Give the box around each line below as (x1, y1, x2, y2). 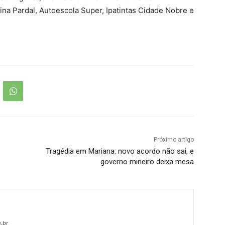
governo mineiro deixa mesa (100, 157, 194, 167)
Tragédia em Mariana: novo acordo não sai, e (45, 147, 194, 156)
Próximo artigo (153, 136, 194, 144)
